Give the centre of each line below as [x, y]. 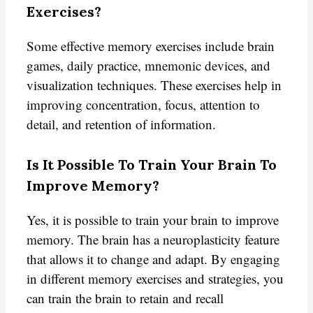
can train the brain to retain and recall [125, 298]
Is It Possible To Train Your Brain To [152, 164]
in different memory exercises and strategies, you [155, 278]
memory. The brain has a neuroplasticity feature [153, 239]
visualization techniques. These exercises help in [154, 85]
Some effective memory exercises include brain [151, 46]
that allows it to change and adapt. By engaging [153, 259]
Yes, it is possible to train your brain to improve [153, 219]
